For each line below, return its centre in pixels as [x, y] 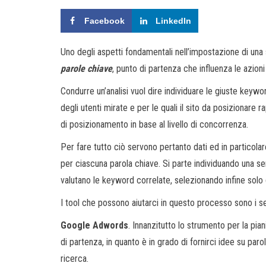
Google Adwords [94, 225]
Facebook [104, 20]
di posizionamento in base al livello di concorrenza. [154, 124]
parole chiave [86, 68]
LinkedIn [173, 20]
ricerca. [75, 258]
